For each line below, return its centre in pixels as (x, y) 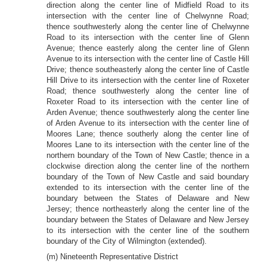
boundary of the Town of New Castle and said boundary (148, 177)
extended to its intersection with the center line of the (148, 187)
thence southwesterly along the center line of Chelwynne (148, 27)
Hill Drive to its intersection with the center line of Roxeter (148, 80)
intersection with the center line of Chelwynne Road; (148, 16)
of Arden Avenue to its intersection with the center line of (148, 123)
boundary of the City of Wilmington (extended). (127, 241)
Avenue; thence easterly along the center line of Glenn (148, 48)
